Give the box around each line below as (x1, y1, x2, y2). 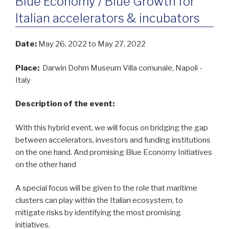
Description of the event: (15, 99, 116, 109)
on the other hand (15, 159, 76, 169)
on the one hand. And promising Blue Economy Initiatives (15, 147, 212, 157)
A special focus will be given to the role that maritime (15, 184, 197, 193)
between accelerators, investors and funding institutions (15, 135, 211, 145)
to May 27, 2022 (88, 39, 146, 49)
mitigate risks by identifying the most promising (15, 208, 181, 218)
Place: (15, 63, 41, 73)
